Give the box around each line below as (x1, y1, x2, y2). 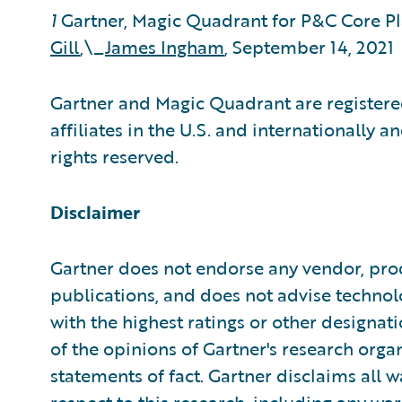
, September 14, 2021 (224, 33, 394, 60)
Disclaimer (50, 198, 140, 225)
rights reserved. (50, 143, 179, 170)
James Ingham (105, 33, 224, 60)
